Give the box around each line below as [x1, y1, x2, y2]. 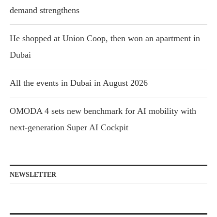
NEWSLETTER [10, 171, 56, 179]
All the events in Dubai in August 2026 [10, 78, 148, 88]
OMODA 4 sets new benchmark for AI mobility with [10, 106, 196, 116]
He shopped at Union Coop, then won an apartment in [10, 33, 200, 44]
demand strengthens [10, 5, 79, 15]
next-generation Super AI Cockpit [10, 123, 128, 133]
